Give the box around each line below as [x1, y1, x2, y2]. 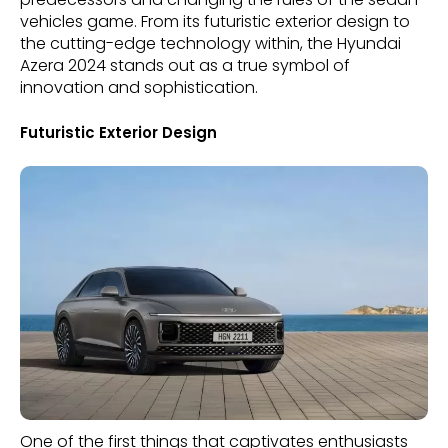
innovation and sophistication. [20, 76, 258, 100]
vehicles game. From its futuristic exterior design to [20, 10, 410, 34]
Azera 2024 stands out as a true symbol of [20, 54, 350, 78]
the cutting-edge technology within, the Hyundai [20, 32, 401, 56]
